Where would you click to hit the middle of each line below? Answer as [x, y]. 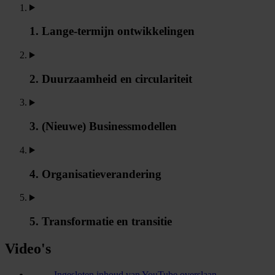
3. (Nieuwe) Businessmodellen [105, 126]
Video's [28, 248]
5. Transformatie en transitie [102, 222]
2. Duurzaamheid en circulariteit [112, 79]
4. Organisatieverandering [97, 174]
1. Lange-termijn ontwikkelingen [114, 31]
